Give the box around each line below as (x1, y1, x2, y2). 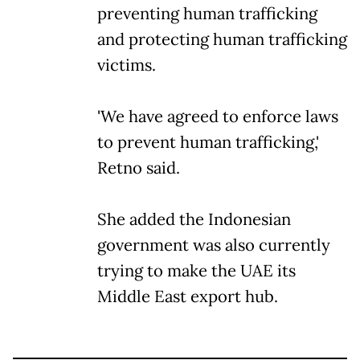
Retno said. (97, 157, 180, 178)
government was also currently (97, 234, 330, 256)
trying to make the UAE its (97, 260, 296, 281)
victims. (97, 54, 156, 76)
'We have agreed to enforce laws (97, 105, 338, 127)
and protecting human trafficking (97, 28, 347, 50)
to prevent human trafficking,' (97, 131, 319, 153)
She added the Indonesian (97, 208, 291, 230)
